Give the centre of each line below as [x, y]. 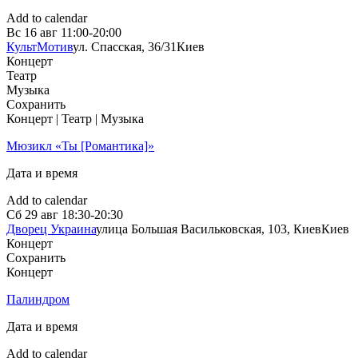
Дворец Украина [51, 229]
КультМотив [40, 47]
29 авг [42, 215]
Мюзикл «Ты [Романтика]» [80, 146]
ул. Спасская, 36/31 [125, 47]
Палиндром [38, 300]
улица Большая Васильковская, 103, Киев [209, 229]
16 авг [41, 33]
